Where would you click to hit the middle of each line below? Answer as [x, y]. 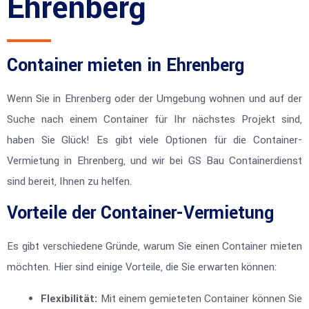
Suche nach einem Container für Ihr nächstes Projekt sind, [154, 119]
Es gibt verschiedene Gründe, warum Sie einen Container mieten [154, 246]
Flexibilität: [69, 299]
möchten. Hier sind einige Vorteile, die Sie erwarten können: [142, 267]
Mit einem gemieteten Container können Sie [200, 299]
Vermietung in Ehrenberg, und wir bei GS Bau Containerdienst [154, 161]
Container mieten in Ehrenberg [126, 65]
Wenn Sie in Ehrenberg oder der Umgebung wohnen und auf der [154, 99]
